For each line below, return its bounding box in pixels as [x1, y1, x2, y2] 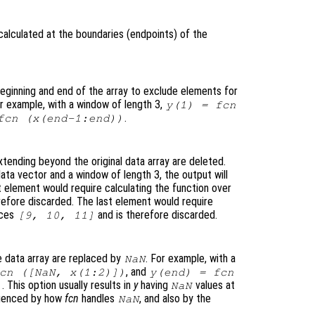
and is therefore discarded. [95, 208, 218, 222]
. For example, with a [146, 252, 236, 266]
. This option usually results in [1, 278, 134, 292]
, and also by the [139, 292, 212, 306]
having [137, 278, 171, 292]
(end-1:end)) [39, 112, 124, 124]
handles [79, 292, 117, 306]
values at [192, 278, 235, 292]
